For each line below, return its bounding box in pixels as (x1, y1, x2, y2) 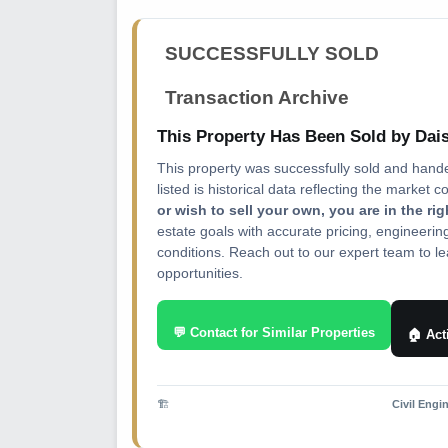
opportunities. (157, 266, 243, 281)
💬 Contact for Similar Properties (173, 325, 375, 340)
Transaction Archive (165, 87, 349, 108)
